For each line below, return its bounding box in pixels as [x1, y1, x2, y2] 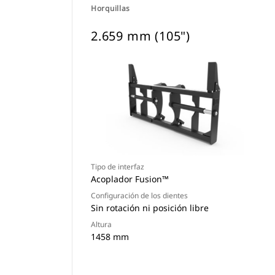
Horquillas [91, 3, 131, 14]
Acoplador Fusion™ [91, 173, 169, 185]
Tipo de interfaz [91, 161, 144, 172]
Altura [91, 219, 112, 230]
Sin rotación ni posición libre [91, 202, 209, 214]
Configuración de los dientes [91, 190, 188, 201]
